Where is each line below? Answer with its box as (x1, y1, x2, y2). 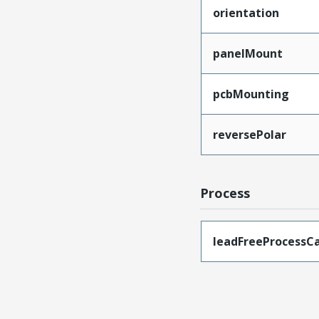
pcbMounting (212, 86, 289, 103)
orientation (212, 5, 279, 21)
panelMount (212, 46, 283, 62)
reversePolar (212, 127, 286, 143)
